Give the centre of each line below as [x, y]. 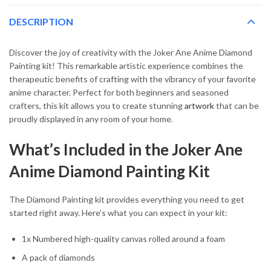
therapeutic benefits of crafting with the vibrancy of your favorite [132, 79]
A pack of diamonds [58, 258]
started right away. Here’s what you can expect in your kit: [118, 212]
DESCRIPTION [41, 22]
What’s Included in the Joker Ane [126, 150]
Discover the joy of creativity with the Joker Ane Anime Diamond [131, 53]
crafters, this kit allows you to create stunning [97, 106]
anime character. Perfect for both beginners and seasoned [119, 93]
